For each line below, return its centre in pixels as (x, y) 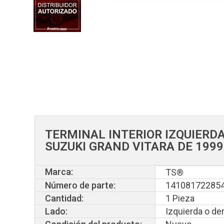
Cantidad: (64, 198)
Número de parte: (80, 185)
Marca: (59, 171)
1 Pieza (180, 198)
